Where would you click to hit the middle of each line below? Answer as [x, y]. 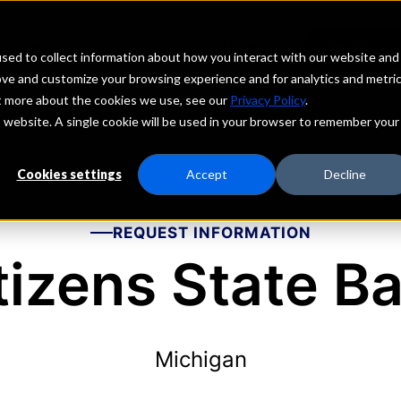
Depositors [74, 49]
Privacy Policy [268, 100]
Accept [207, 175]
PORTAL [253, 49]
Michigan [200, 359]
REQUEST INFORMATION [212, 233]
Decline [345, 175]
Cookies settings [69, 175]
